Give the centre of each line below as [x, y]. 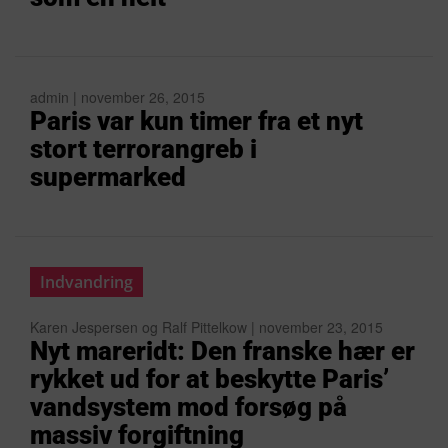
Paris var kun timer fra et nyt [196, 121]
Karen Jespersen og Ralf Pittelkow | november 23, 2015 [206, 327]
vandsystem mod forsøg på [188, 407]
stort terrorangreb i [143, 149]
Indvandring [86, 282]
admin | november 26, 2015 [117, 97]
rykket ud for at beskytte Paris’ [209, 379]
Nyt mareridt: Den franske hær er [222, 351]
